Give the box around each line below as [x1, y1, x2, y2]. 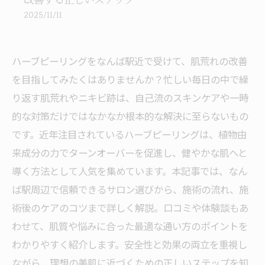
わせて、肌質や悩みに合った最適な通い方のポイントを [12, 219, 248, 233]
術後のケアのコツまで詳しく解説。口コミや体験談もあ [12, 201, 248, 215]
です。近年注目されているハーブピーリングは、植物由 [12, 127, 247, 141]
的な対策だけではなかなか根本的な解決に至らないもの [12, 109, 248, 123]
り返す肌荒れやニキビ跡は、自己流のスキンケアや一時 [12, 91, 248, 105]
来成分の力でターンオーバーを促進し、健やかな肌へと [12, 146, 247, 160]
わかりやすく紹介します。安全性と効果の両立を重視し [12, 237, 247, 251]
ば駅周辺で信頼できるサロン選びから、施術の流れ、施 [12, 182, 248, 196]
